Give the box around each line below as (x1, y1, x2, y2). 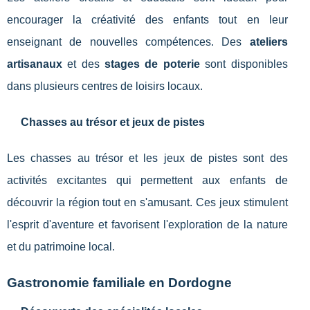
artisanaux (7, 58, 62, 71)
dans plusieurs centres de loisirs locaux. (7, 80, 203, 93)
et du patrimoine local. (7, 241, 115, 253)
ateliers (249, 36, 288, 48)
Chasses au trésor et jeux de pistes (21, 116, 205, 129)
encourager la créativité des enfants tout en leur (7, 14, 288, 26)
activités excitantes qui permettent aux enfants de (7, 174, 288, 187)
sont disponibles (199, 58, 288, 71)
